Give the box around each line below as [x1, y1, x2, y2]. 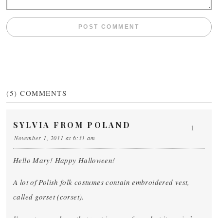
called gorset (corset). [13, 192, 84, 201]
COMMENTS [20, 88, 67, 98]
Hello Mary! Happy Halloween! [13, 155, 115, 165]
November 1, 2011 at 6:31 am [14, 134, 96, 142]
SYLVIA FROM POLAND [13, 120, 131, 130]
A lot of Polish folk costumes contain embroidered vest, [13, 177, 190, 187]
